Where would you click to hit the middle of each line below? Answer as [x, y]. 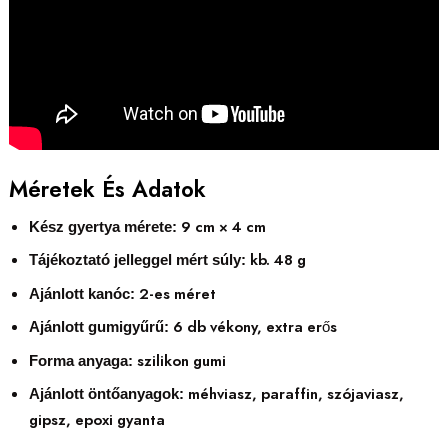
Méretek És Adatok [107, 188]
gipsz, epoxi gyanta [96, 420]
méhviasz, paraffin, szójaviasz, [293, 394]
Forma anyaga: [80, 360]
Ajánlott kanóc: [81, 293]
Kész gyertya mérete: [102, 227]
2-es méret [175, 293]
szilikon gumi [179, 360]
